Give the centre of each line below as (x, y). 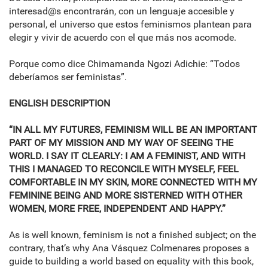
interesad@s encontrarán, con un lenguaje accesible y (122, 11)
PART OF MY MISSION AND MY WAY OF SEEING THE (121, 143)
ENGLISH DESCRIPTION (60, 103)
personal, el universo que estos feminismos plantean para (130, 25)
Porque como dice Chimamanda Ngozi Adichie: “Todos (124, 64)
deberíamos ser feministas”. (68, 77)
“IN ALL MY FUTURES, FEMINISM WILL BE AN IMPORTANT (133, 130)
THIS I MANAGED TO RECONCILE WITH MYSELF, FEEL (124, 169)
